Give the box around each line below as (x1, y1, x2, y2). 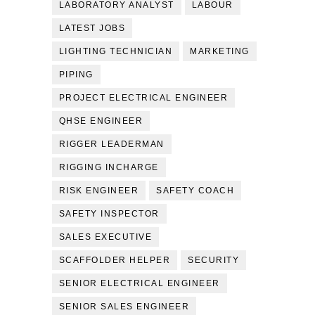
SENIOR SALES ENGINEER (58, 302, 190, 311)
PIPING (58, 70, 94, 79)
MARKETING (190, 46, 250, 56)
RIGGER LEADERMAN (58, 139, 165, 149)
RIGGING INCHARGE (58, 162, 159, 172)
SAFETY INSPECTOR (58, 209, 160, 219)
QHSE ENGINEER (58, 116, 143, 126)
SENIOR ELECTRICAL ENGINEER (58, 278, 220, 288)
